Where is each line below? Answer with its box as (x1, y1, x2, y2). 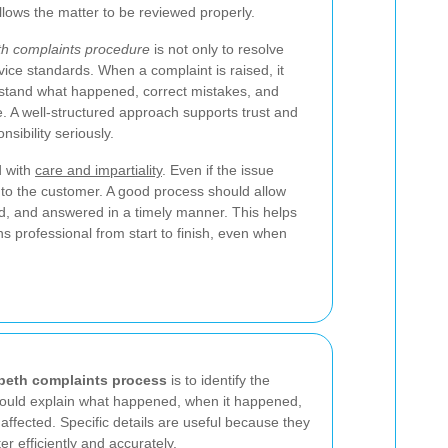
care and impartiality (35, 162, 162, 178)
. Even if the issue (162, 162, 274, 178)
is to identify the (167, 372, 270, 388)
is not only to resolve (150, 41, 284, 57)
